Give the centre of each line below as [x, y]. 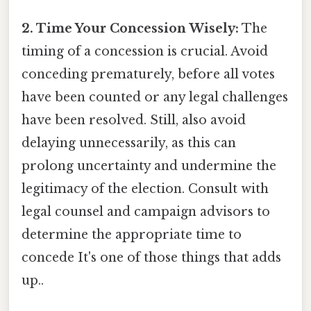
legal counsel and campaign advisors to [146, 211]
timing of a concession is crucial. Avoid [145, 51]
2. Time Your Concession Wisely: [130, 28]
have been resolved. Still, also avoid [134, 120]
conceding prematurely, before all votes [148, 74]
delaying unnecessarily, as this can [129, 143]
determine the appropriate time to [132, 234]
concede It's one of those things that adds [151, 257]
